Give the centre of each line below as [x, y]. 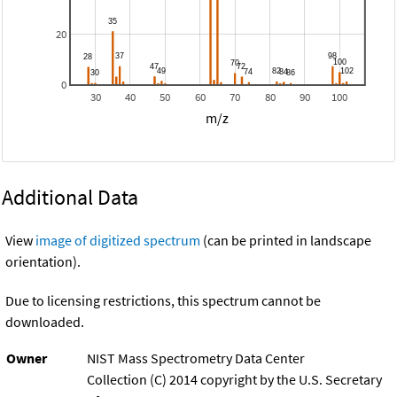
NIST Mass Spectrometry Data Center [196, 358]
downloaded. [45, 322]
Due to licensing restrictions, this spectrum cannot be [163, 301]
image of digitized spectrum [118, 241]
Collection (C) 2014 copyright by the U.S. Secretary [234, 380]
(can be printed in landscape [286, 241]
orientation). [43, 262]
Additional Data [70, 198]
